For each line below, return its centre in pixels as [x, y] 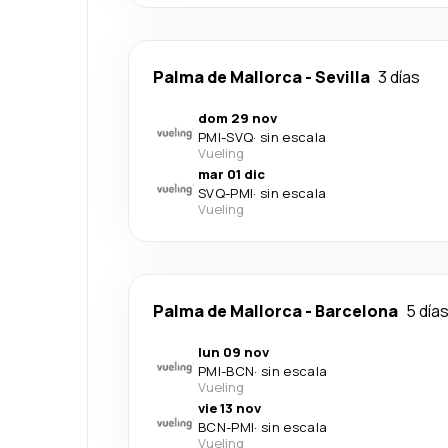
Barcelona [356, 311]
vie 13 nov [229, 408]
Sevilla [342, 77]
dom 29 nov [237, 118]
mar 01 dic [231, 174]
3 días [399, 77]
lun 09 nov [233, 352]
